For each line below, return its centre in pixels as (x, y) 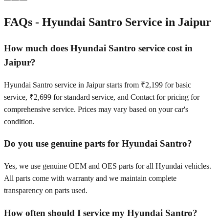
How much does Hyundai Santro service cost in (98, 48)
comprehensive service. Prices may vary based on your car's (96, 109)
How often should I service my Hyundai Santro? (101, 213)
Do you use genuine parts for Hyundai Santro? (98, 144)
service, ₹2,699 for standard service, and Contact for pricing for (102, 97)
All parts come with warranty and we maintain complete (90, 178)
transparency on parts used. (46, 191)
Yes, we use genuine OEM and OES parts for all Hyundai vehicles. (108, 166)
